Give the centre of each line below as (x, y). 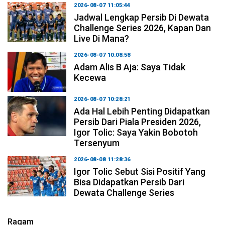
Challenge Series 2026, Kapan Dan (143, 28)
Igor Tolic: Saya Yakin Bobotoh (136, 132)
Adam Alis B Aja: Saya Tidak (130, 67)
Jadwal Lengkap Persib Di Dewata (142, 17)
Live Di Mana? (102, 38)
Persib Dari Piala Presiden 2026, (138, 122)
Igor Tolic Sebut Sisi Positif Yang (140, 171)
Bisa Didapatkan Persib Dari (129, 182)
